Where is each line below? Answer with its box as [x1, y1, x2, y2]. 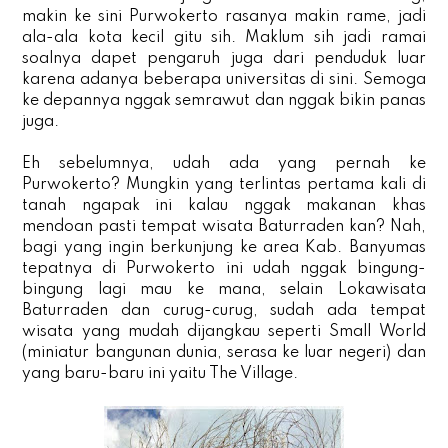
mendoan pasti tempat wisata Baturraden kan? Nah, [22, 218, 426, 235]
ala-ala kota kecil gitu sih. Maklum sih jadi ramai [22, 29, 426, 46]
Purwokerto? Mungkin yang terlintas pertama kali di [22, 176, 426, 193]
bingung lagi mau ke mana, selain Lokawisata [22, 281, 426, 298]
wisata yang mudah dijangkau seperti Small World [22, 323, 426, 340]
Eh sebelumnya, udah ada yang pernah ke [22, 155, 426, 172]
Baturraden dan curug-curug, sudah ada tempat [22, 302, 426, 319]
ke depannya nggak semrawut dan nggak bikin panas [22, 92, 426, 109]
